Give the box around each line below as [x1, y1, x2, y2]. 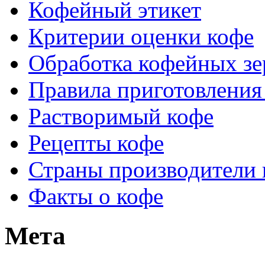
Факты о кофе [28, 183, 163, 209]
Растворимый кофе [28, 104, 214, 130]
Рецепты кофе [28, 130, 164, 156]
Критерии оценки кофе [28, 24, 254, 50]
